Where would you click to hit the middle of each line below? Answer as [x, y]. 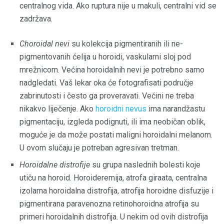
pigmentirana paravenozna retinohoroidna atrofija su [109, 203]
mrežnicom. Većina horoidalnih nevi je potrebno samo [112, 69]
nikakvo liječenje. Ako [57, 108]
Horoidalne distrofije [55, 164]
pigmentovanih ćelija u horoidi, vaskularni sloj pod [105, 56]
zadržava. [36, 18]
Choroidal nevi [44, 43]
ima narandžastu [176, 108]
